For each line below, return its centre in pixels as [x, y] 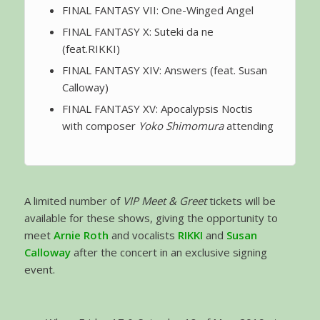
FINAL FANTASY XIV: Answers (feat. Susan [164, 70]
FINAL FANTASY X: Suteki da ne [137, 32]
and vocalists [143, 235]
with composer [100, 126]
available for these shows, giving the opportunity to [151, 218]
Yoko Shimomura [181, 126]
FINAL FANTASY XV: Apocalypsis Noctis [157, 109]
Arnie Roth [81, 235]
